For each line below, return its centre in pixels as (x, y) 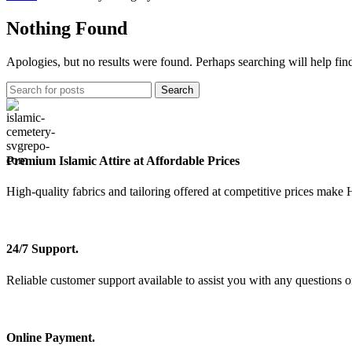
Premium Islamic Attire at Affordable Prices (123, 160)
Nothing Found (67, 28)
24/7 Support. (42, 249)
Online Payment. (51, 338)
